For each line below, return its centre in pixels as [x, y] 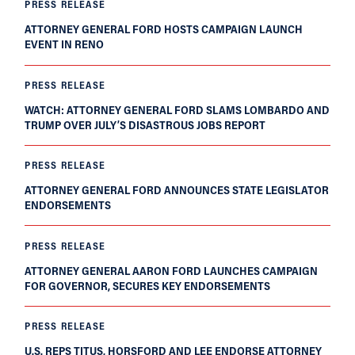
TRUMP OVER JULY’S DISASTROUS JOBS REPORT [145, 124]
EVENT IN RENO [65, 44]
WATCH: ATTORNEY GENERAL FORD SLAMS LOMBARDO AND [177, 109]
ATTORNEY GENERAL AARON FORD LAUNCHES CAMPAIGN [172, 270]
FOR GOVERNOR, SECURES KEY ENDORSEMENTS [148, 285]
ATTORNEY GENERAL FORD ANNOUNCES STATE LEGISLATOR [177, 190]
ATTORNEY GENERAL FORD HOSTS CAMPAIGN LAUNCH [164, 29]
